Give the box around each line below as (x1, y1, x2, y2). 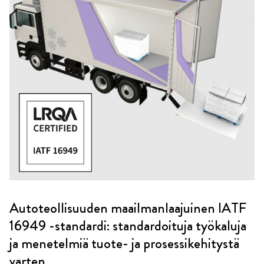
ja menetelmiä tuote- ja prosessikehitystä (9, 233, 239, 253)
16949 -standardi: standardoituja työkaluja (9, 216, 246, 236)
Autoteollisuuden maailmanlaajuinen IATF (9, 198, 246, 218)
